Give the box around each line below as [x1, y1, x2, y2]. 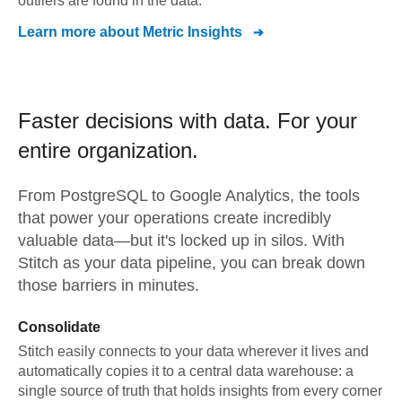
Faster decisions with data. [18, 109, 277, 133]
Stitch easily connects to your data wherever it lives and [18, 344, 369, 359]
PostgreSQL [60, 187, 147, 205]
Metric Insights [143, 24, 242, 39]
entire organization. [18, 138, 198, 162]
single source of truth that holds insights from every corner [18, 383, 382, 398]
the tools [294, 187, 360, 205]
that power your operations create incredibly [18, 209, 331, 227]
